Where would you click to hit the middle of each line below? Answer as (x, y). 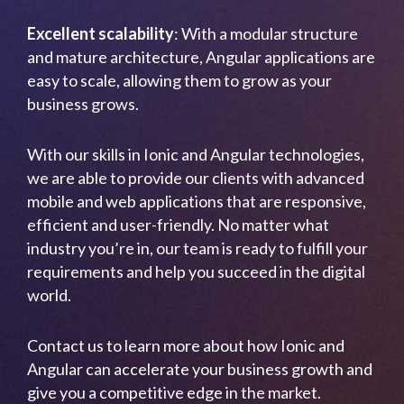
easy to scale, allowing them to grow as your (179, 80)
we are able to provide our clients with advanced (196, 178)
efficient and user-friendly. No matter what (178, 225)
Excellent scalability (101, 33)
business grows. (83, 104)
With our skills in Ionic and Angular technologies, (196, 154)
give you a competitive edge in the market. (174, 392)
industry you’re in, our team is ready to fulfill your (197, 248)
